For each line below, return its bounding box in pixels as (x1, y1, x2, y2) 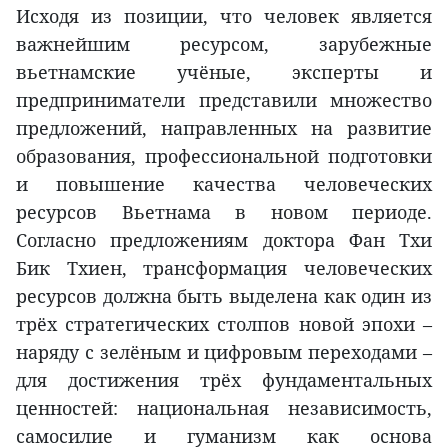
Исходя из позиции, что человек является (16, 3, 432, 28)
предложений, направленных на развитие (16, 115, 432, 140)
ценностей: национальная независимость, (16, 395, 432, 420)
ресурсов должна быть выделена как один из (16, 283, 432, 308)
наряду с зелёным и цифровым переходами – (16, 339, 432, 364)
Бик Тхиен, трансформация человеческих (16, 255, 432, 280)
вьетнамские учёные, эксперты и (16, 59, 432, 84)
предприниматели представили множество (16, 87, 432, 112)
